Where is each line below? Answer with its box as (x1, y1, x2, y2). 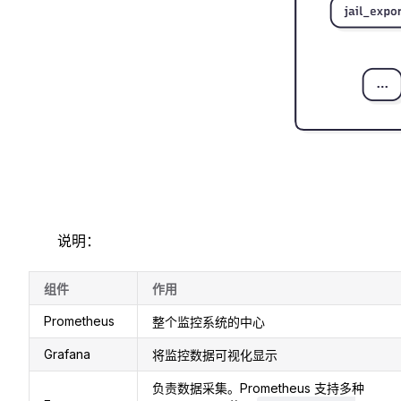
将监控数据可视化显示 (152, 346, 277, 363)
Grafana (44, 346, 90, 362)
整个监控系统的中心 (152, 313, 265, 329)
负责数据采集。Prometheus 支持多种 (152, 380, 364, 396)
